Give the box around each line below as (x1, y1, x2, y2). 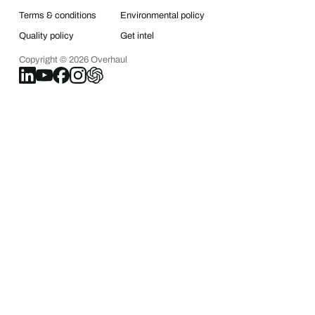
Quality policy (18, 31, 74, 41)
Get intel (120, 31, 154, 41)
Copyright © (18, 54, 69, 65)
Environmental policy (120, 11, 205, 21)
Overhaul (88, 54, 127, 65)
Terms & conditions (18, 11, 96, 21)
